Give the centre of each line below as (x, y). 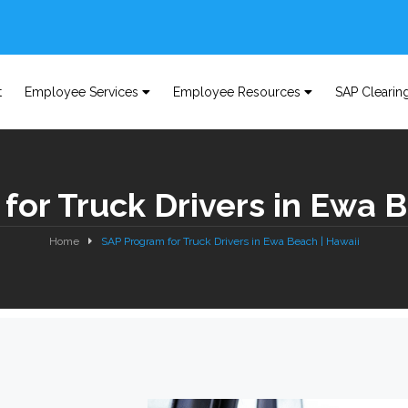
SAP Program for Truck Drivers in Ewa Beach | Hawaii (230, 241)
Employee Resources (236, 92)
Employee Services (81, 92)
